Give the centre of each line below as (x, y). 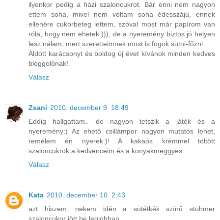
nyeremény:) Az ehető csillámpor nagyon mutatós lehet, (122, 131)
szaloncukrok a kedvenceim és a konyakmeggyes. (106, 151)
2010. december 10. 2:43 (86, 195)
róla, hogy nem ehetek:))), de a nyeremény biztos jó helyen (122, 34)
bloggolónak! (48, 64)
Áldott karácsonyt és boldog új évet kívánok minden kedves (122, 54)
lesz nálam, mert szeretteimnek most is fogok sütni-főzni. (117, 44)
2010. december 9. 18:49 (89, 108)
